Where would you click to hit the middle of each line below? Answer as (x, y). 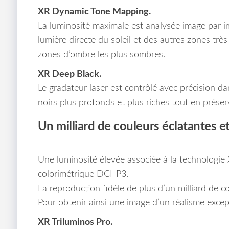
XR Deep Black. (69, 74)
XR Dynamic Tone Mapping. (94, 12)
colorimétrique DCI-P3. (83, 175)
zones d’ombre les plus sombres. (101, 55)
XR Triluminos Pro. (75, 223)
